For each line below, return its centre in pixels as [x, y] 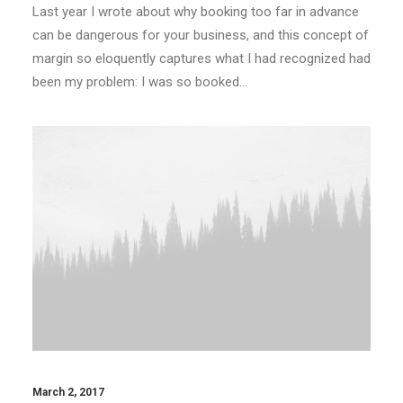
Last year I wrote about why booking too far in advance [196, 11]
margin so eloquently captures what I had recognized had [201, 58]
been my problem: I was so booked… [140, 81]
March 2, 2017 [68, 392]
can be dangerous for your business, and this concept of [201, 35]
